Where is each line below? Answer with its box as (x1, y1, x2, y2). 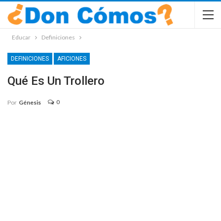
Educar (12, 34, 31, 41)
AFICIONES (57, 55, 86, 62)
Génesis (19, 98, 41, 106)
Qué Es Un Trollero (7, 74, 105, 88)
